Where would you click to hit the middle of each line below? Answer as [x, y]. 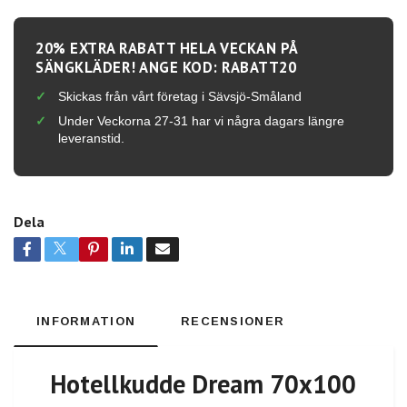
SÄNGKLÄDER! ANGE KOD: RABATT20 [166, 67]
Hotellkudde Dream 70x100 [203, 383]
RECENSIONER [233, 321]
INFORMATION [86, 321]
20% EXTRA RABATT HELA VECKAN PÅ [167, 48]
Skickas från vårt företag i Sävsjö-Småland [180, 96]
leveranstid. [91, 138]
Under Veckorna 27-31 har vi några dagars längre [201, 120]
